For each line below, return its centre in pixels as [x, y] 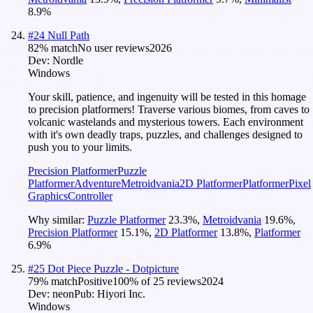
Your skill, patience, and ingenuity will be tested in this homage [167, 96]
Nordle [68, 60]
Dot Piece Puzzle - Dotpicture [113, 268]
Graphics [48, 196]
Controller [90, 196]
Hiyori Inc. [121, 293]
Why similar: [58, 219]
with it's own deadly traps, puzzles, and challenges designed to [165, 134]
